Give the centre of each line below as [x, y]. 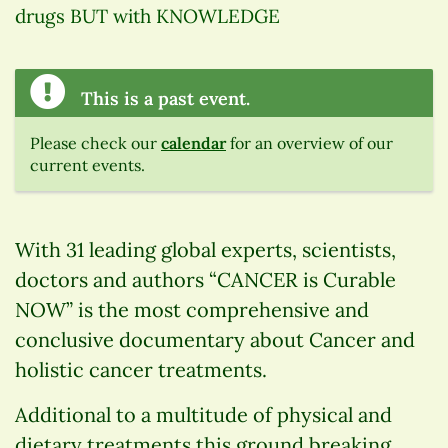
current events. [87, 165]
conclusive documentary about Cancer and [215, 340]
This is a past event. [163, 99]
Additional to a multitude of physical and [203, 415]
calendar [193, 143]
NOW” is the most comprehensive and [192, 310]
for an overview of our [309, 143]
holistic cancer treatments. [141, 370]
